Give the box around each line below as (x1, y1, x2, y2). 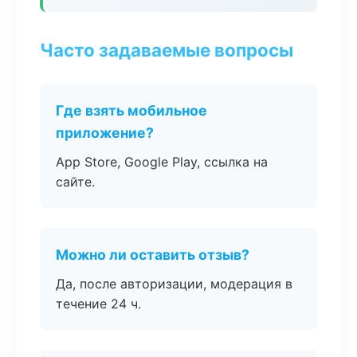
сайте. (56, 174, 95, 190)
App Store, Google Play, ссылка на (56, 154, 268, 170)
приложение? (56, 124, 154, 141)
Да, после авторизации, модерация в (56, 276, 292, 292)
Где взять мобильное (56, 102, 207, 119)
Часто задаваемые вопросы (40, 39, 293, 61)
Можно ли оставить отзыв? (56, 246, 249, 263)
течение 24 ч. (56, 296, 141, 312)
